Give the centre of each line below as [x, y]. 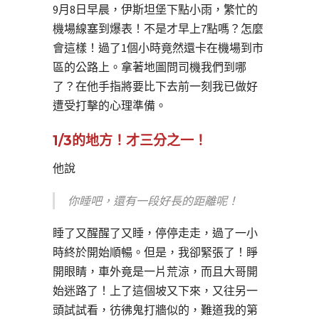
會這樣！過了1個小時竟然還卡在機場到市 [158, 47]
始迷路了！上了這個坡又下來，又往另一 [155, 290]
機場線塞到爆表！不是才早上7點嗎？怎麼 [158, 28]
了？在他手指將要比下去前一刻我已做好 [155, 86]
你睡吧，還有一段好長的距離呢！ [153, 200]
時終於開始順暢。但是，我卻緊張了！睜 [155, 252]
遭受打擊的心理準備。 [110, 105]
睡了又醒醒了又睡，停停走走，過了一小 [155, 232]
